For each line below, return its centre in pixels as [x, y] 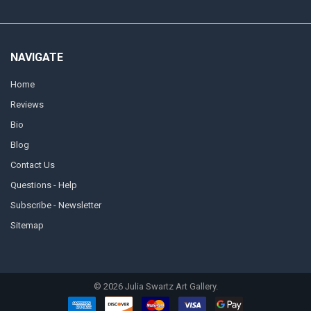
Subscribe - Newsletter [56, 205]
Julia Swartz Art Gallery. [170, 286]
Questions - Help [43, 185]
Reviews [27, 105]
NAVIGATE [36, 57]
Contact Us [32, 165]
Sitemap [27, 226]
